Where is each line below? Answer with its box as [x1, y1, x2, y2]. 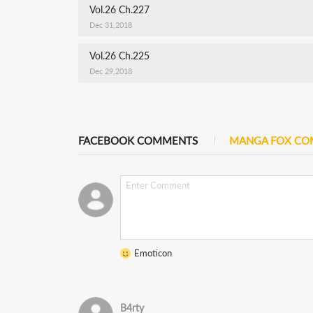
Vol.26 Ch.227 [89, 3, 150, 15]
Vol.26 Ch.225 [89, 50, 150, 61]
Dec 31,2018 [89, 20, 132, 29]
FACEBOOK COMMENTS [78, 134, 198, 147]
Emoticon [134, 247, 172, 259]
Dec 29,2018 [89, 66, 132, 75]
